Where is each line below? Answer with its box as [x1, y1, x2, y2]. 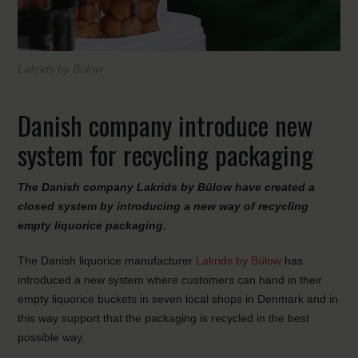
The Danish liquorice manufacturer [18, 254, 197, 267]
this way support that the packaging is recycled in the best [18, 312, 310, 324]
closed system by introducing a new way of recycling [18, 200, 309, 213]
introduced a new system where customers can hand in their [18, 273, 323, 286]
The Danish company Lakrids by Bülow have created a [18, 181, 316, 193]
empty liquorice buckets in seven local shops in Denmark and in [18, 292, 339, 305]
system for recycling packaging [18, 135, 314, 174]
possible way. [18, 331, 86, 344]
